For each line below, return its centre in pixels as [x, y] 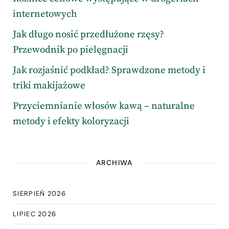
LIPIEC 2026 [35, 214]
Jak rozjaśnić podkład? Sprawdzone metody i [109, 71]
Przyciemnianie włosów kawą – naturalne [104, 106]
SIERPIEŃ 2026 [39, 194]
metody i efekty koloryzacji [71, 122]
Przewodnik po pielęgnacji [71, 50]
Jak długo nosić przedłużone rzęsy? [88, 35]
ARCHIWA [114, 163]
